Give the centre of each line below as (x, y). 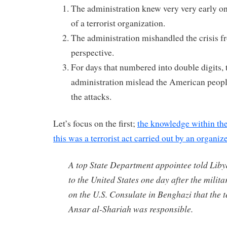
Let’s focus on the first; (95, 124)
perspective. (92, 53)
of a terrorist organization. (118, 23)
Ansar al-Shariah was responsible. (131, 209)
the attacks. (91, 97)
